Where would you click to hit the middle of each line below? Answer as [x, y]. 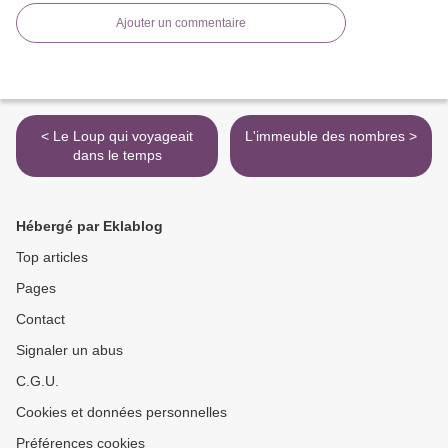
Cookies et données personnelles [121, 412]
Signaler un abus [69, 350]
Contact [40, 319]
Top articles [52, 257]
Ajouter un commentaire [181, 23]
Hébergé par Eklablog [89, 226]
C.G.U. [37, 381]
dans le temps [117, 155]
